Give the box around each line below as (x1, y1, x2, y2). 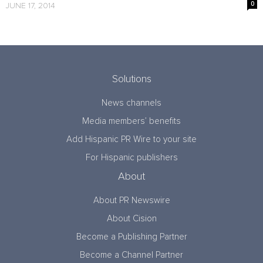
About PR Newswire (93, 196, 170, 205)
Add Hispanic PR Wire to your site (66, 135, 197, 144)
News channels (102, 99, 161, 108)
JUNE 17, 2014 (6, 2, 55, 11)
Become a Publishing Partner (76, 232, 187, 242)
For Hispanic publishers (85, 153, 178, 163)
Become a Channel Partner (80, 251, 183, 260)
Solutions (112, 74, 151, 85)
